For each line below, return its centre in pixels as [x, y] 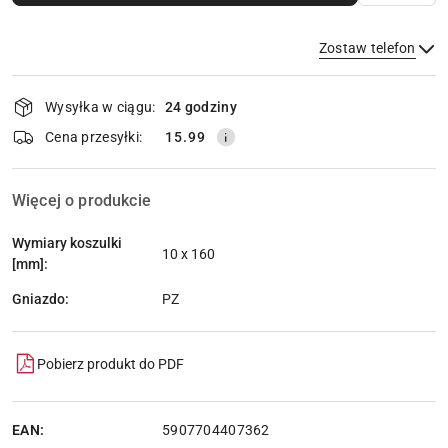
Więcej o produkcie [81, 201]
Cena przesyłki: [94, 136]
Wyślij [224, 138]
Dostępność [70, 88]
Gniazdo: [40, 298]
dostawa [53, 144]
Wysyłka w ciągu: [100, 106]
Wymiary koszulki [67, 243]
